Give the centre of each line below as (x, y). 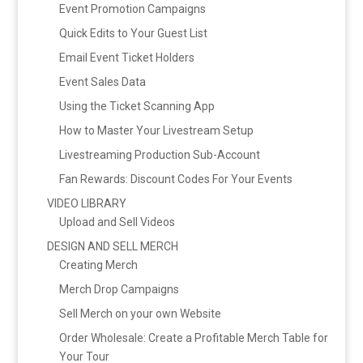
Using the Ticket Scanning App (137, 106)
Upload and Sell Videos (117, 222)
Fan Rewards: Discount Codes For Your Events (175, 179)
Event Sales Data (102, 81)
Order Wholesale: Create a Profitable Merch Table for (193, 337)
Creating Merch (98, 265)
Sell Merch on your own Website (140, 313)
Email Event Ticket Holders (126, 57)
